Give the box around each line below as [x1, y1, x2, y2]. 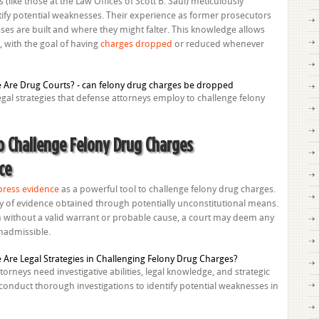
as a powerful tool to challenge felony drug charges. [59, 184, 276, 194]
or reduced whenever [172, 38, 264, 49]
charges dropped [100, 38, 172, 49]
